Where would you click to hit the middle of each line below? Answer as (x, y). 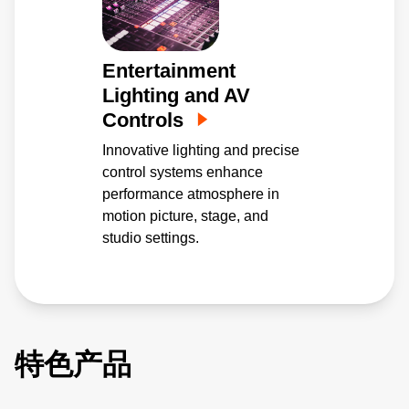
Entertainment (169, 71)
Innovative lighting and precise (201, 151)
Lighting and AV (176, 96)
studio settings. (151, 238)
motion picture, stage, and (185, 216)
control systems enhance (183, 173)
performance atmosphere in (191, 194)
